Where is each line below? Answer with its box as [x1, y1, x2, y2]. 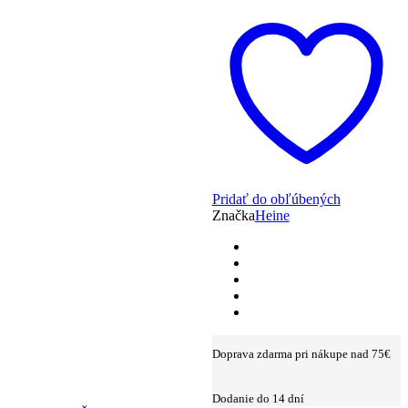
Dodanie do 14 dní [211, 391, 304, 405]
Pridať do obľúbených [211, 190, 341, 207]
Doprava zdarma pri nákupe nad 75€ [211, 346, 391, 361]
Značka [211, 207, 255, 223]
